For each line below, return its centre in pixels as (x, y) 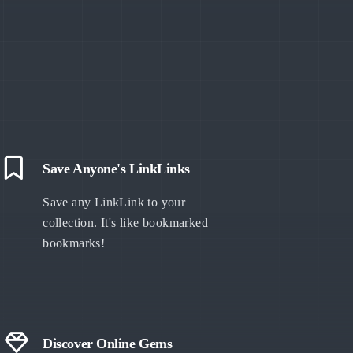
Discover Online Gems (108, 344)
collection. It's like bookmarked (126, 223)
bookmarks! (74, 243)
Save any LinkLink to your (114, 202)
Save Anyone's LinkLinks (116, 169)
